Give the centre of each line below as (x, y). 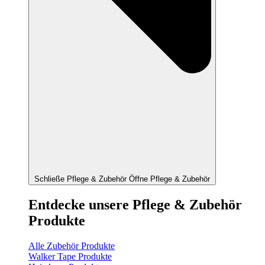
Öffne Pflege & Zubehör (169, 179)
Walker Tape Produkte (70, 257)
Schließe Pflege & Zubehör (80, 179)
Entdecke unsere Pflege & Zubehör (135, 205)
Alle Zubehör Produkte (72, 246)
